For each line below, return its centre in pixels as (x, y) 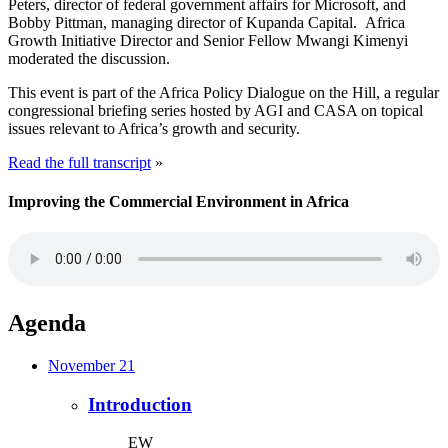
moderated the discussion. (89, 58)
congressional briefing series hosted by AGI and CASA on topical (215, 110)
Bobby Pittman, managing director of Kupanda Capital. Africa (206, 22)
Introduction (140, 404)
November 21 (91, 365)
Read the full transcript (79, 162)
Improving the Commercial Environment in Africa (178, 201)
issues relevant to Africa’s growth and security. (154, 128)
